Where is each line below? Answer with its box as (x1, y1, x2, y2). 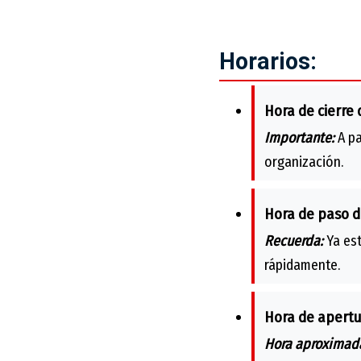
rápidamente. (264, 255, 340, 274)
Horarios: (219, 47, 317, 75)
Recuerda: (264, 231, 323, 250)
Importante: (264, 128, 334, 147)
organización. (264, 152, 343, 171)
